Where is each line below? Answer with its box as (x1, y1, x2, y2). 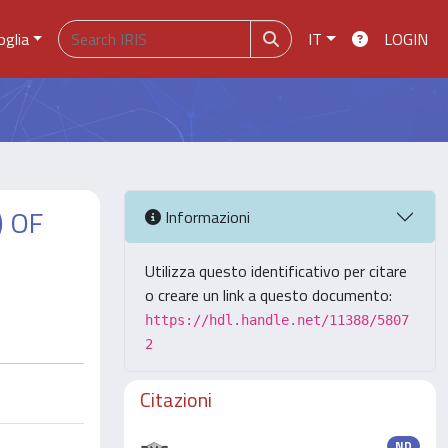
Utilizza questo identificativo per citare (145, 259, 407, 283)
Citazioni (140, 384, 212, 415)
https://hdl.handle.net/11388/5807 (145, 312, 409, 328)
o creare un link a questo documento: (145, 283, 392, 307)
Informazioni (161, 204, 250, 229)
